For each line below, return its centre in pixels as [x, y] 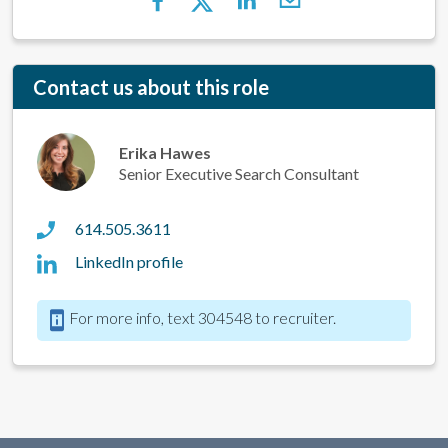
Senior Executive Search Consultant [239, 173]
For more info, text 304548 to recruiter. [202, 318]
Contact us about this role [151, 87]
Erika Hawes [165, 152]
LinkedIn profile [128, 262]
